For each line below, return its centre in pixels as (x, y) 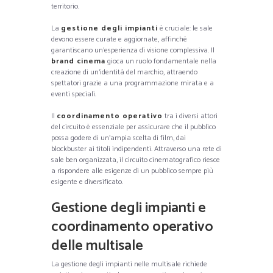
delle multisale (97, 246)
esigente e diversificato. (87, 182)
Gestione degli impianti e (129, 208)
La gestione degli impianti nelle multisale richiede (129, 264)
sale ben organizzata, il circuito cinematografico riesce (136, 160)
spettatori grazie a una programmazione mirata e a (133, 83)
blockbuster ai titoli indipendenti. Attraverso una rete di (136, 149)
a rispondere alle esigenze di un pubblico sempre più (132, 171)
